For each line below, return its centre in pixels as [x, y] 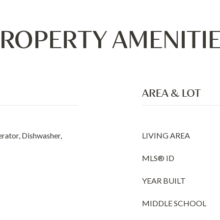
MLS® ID [158, 158]
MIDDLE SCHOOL [174, 203]
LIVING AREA [166, 135]
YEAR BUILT [164, 180]
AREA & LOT [171, 93]
